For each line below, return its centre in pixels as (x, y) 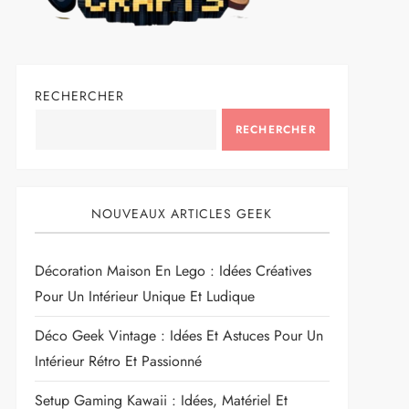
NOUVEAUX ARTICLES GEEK (182, 213)
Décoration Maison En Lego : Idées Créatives (173, 270)
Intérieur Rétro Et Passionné (118, 361)
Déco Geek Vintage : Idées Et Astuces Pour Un (178, 335)
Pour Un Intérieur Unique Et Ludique (144, 296)
